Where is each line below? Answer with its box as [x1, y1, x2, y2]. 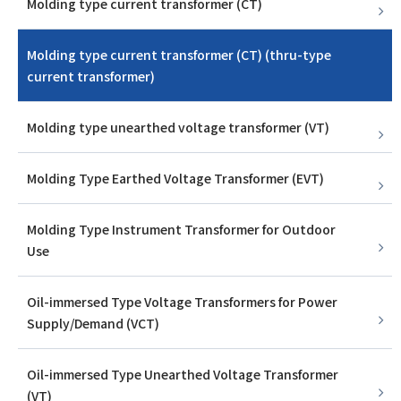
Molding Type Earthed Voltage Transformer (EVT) [27, 169, 324, 188]
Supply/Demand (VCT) [27, 314, 159, 333]
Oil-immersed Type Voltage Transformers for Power [27, 293, 337, 311]
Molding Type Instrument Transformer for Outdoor [27, 220, 336, 239]
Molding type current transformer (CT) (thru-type [27, 46, 331, 64]
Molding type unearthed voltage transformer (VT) [27, 118, 329, 137]
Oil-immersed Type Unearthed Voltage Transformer [27, 365, 338, 384]
